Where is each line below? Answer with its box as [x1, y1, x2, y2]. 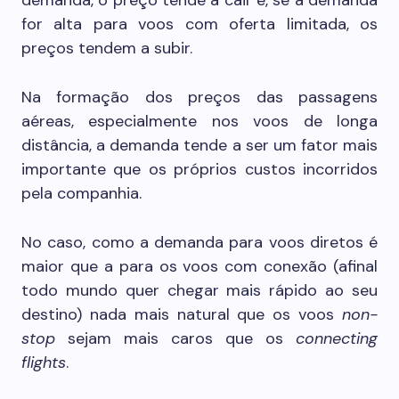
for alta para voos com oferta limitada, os [21, 13, 378, 35]
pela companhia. [21, 183, 142, 204]
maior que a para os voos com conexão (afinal [21, 256, 378, 277]
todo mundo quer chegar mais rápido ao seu [21, 280, 378, 301]
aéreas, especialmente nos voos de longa [21, 110, 378, 132]
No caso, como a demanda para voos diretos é [21, 232, 378, 253]
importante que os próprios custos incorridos [21, 159, 378, 180]
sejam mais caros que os [55, 328, 296, 349]
